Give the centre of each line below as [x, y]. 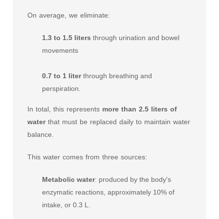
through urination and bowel [135, 38]
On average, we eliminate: [69, 15]
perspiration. [61, 88]
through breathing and [117, 76]
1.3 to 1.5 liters [66, 38]
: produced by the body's [133, 179]
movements [60, 50]
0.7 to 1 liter [62, 76]
